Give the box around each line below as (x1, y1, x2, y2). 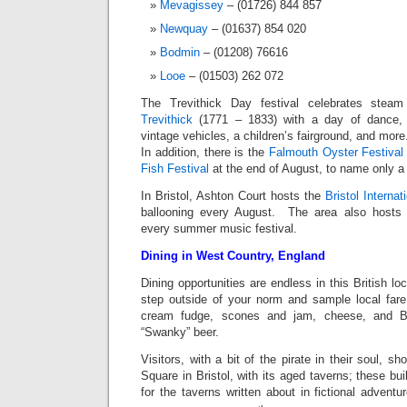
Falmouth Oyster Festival (268, 145, 404, 160)
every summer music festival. (141, 222, 297, 236)
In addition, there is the (141, 145, 269, 160)
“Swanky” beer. (141, 325, 219, 340)
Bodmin (160, 45, 200, 60)
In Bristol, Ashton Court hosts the (141, 189, 325, 203)
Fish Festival (141, 162, 209, 176)
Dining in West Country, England (141, 249, 325, 263)
